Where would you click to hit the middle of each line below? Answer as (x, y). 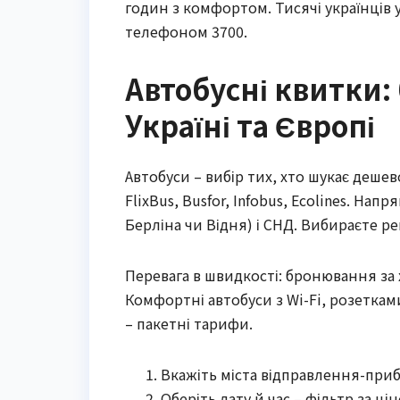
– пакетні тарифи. (189, 323)
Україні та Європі (250, 125)
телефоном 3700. (186, 32)
